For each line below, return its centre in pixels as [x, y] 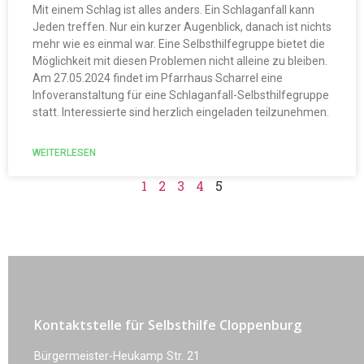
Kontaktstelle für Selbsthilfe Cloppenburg [168, 325]
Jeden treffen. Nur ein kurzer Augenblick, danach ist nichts [182, 26]
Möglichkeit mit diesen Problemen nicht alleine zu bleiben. [180, 61]
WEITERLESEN [64, 152]
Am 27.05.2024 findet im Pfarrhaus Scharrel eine [158, 78]
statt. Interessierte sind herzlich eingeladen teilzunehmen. [181, 112]
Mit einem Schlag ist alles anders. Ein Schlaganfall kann [173, 9]
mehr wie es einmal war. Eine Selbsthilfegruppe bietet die [179, 43]
